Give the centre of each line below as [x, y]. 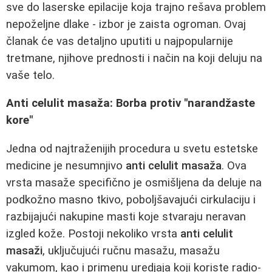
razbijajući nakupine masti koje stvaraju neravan [126, 217]
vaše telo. [30, 75]
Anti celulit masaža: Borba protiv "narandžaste [131, 104]
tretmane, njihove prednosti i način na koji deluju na [134, 58]
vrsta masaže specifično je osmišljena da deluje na [134, 183]
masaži [24, 251]
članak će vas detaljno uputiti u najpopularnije [120, 41]
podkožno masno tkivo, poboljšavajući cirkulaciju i [131, 200]
